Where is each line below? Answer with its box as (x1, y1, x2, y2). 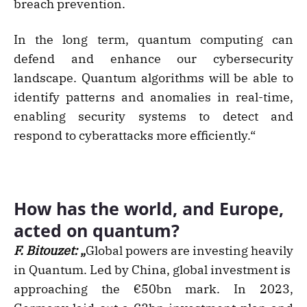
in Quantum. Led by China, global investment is (14, 262, 293, 278)
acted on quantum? (14, 219, 180, 243)
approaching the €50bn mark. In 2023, (14, 281, 293, 297)
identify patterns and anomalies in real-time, (14, 89, 293, 106)
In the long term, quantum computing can (14, 32, 293, 48)
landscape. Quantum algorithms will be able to (14, 70, 293, 86)
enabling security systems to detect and (14, 108, 293, 125)
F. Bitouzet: (14, 243, 77, 259)
